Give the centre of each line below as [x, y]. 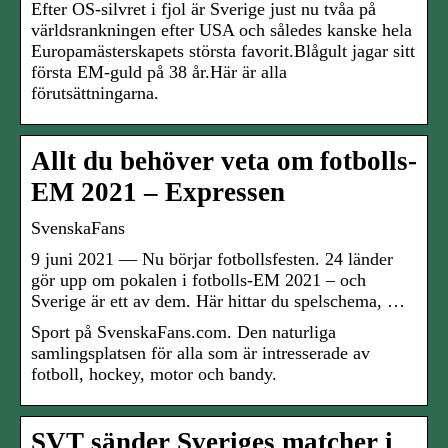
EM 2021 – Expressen [158, 192]
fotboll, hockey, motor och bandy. [154, 374]
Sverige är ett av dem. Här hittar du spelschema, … [218, 301]
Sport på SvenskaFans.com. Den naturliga [183, 332]
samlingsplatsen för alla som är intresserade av [200, 353]
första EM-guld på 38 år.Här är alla [159, 72]
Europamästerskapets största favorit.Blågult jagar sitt [223, 51]
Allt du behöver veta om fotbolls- [224, 161]
